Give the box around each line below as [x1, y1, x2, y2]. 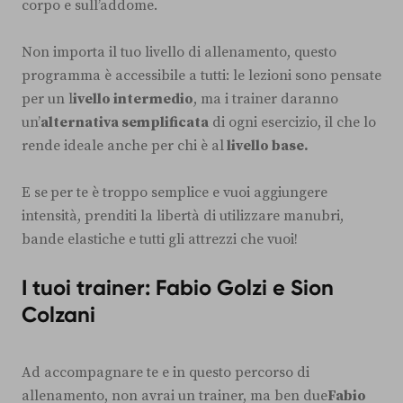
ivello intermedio [73, 90, 193, 109]
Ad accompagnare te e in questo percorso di [22, 363, 309, 382]
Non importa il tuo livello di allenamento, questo [22, 43, 336, 62]
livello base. [224, 137, 311, 156]
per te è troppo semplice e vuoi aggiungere [50, 184, 327, 202]
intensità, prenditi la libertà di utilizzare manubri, [22, 207, 344, 226]
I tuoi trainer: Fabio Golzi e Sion [22, 274, 334, 301]
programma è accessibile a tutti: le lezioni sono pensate [22, 67, 381, 85]
